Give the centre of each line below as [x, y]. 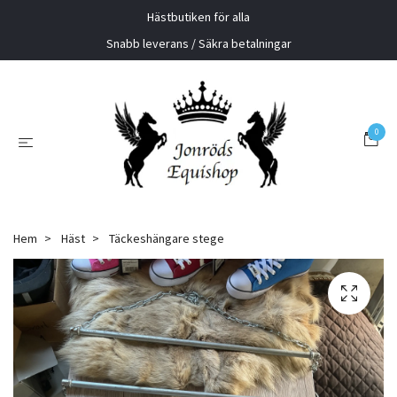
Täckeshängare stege [165, 239]
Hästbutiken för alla [198, 17]
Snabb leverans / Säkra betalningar [198, 43]
